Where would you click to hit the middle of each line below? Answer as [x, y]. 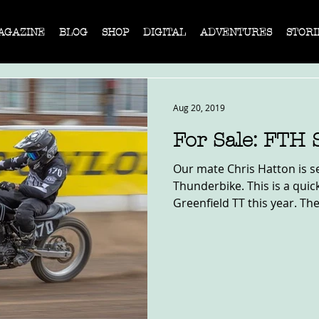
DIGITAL [164, 32]
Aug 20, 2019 [199, 108]
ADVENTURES [236, 32]
